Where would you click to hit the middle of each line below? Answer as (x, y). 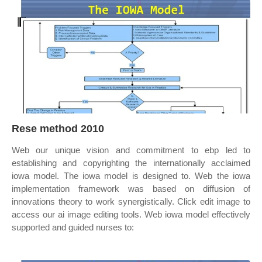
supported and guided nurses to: (73, 227)
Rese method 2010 (58, 129)
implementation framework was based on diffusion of (131, 189)
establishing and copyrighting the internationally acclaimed (131, 163)
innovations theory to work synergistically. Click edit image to (131, 201)
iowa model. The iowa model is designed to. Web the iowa (131, 176)
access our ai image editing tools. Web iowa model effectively (131, 214)
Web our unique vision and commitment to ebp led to (131, 150)
